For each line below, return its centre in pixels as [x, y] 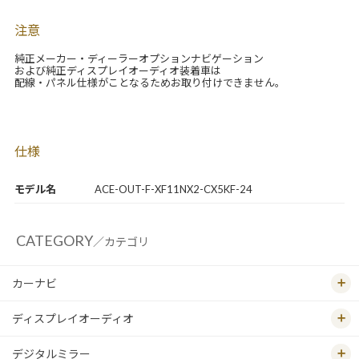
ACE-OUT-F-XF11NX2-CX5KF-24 [173, 190]
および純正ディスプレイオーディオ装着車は [117, 71]
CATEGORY [54, 241]
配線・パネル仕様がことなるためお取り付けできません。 [149, 83]
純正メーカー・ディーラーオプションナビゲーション [139, 59]
